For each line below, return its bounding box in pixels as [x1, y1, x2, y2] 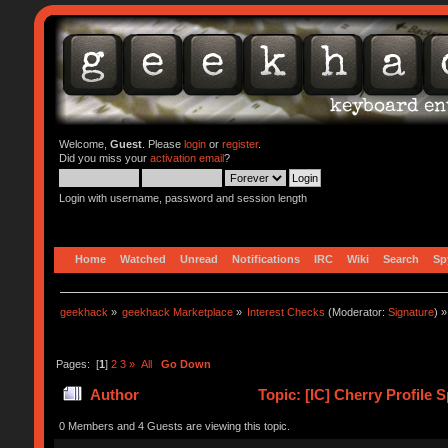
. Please [141, 138, 184, 150]
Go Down [160, 357, 211, 370]
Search [382, 252, 419, 265]
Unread [179, 252, 218, 265]
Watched [119, 252, 166, 265]
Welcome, [58, 138, 110, 150]
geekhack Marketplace [122, 305, 234, 318]
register [221, 138, 258, 150]
